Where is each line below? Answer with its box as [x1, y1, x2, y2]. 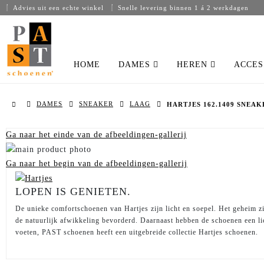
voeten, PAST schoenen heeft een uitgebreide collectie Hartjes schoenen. [15, 228, 258, 237]
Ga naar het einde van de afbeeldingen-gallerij [6, 130, 187, 140]
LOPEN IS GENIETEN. [15, 186, 131, 198]
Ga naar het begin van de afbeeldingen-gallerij [6, 159, 187, 169]
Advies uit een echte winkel [11, 4, 104, 11]
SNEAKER [79, 100, 113, 108]
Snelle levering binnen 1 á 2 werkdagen [115, 4, 249, 11]
